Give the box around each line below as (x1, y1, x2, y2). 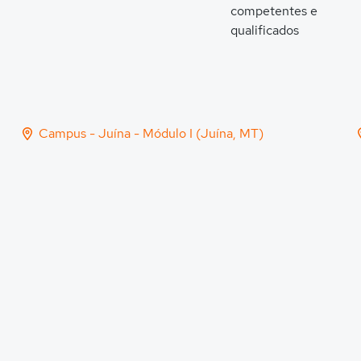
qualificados (230, 22, 299, 39)
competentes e (230, 2, 317, 19)
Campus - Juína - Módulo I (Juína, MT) (39, 125, 263, 142)
